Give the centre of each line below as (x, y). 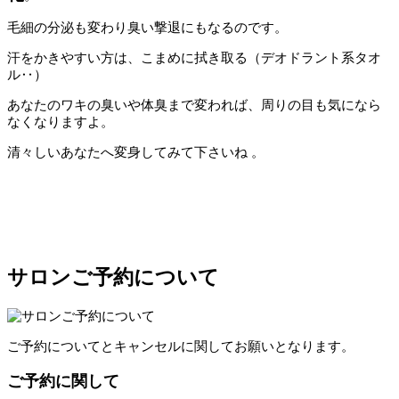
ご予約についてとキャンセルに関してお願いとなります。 (181, 346)
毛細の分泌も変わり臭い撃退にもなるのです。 (147, 28)
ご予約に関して (63, 382)
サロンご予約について (113, 277)
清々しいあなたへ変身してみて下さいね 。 (136, 152)
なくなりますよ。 (61, 122)
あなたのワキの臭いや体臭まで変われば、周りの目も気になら (194, 105)
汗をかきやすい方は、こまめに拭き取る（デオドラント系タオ (194, 58)
